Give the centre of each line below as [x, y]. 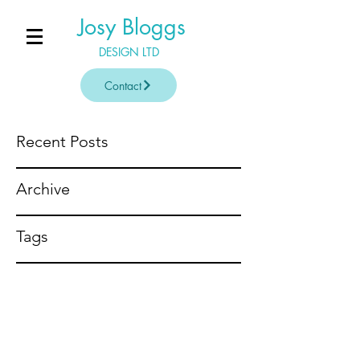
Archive [43, 189]
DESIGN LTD [129, 52]
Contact [123, 85]
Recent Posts [62, 141]
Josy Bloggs [131, 27]
